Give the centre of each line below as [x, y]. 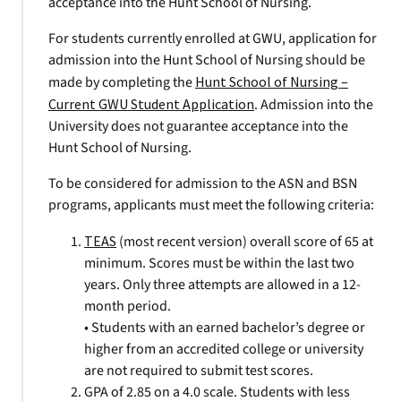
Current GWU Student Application [151, 104]
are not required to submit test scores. [199, 371]
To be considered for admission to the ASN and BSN [203, 183]
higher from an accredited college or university [224, 349]
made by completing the [122, 82]
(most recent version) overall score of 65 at [245, 242]
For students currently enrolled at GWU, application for [213, 38]
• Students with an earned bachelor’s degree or [225, 328]
